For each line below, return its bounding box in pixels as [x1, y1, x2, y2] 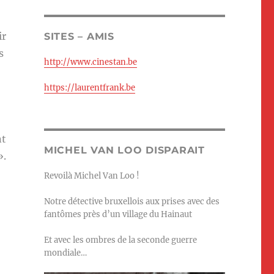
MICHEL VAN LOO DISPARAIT [43, 144, 205, 157]
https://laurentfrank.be [43, 83, 135, 94]
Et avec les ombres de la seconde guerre [43, 235, 197, 246]
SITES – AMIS [43, 31, 114, 43]
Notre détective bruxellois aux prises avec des [43, 196, 220, 207]
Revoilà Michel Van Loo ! [43, 171, 139, 182]
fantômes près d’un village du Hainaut [43, 209, 192, 220]
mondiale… [43, 248, 87, 259]
